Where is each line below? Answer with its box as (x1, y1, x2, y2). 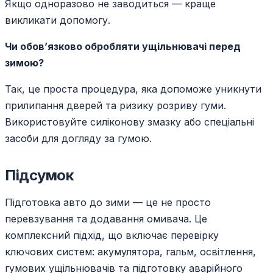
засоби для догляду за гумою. (5, 132, 152, 145)
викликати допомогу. (5, 14, 110, 27)
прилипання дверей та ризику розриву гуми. (5, 99, 226, 112)
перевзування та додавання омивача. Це (5, 213, 207, 225)
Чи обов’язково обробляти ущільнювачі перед (5, 40, 241, 53)
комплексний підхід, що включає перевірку (5, 229, 219, 242)
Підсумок (5, 166, 74, 185)
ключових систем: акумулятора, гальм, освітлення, (5, 246, 256, 258)
